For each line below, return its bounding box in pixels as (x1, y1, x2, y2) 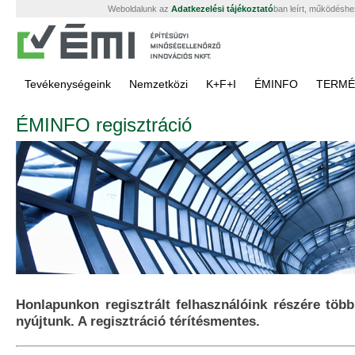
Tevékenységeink (25, 78, 111, 90)
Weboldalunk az (108, 4, 171, 13)
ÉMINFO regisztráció (16, 114, 192, 136)
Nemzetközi (129, 78, 188, 90)
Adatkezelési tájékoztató (171, 4, 273, 13)
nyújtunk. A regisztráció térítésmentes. (16, 313, 260, 329)
